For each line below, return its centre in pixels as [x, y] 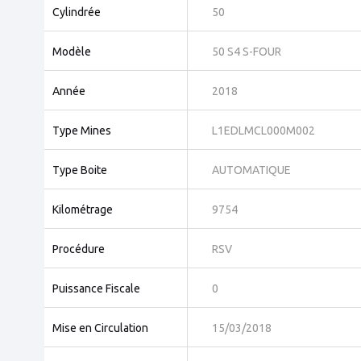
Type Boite [80, 170]
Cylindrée [77, 12]
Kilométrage [83, 210]
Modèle [72, 52]
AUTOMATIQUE [251, 170]
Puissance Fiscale [96, 289]
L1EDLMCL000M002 [263, 131]
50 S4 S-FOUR [247, 52]
